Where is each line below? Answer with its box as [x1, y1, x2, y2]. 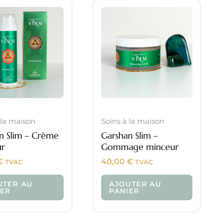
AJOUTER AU [109, 179, 162, 188]
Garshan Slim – [101, 129, 158, 141]
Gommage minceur [101, 141, 179, 152]
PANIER [109, 186, 140, 195]
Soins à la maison [101, 116, 165, 126]
